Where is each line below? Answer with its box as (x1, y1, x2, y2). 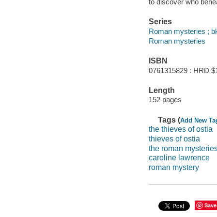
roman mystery (148, 163, 199, 171)
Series (148, 17, 172, 26)
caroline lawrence (148, 154, 210, 162)
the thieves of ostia (148, 125, 213, 134)
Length (148, 86, 175, 94)
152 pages (148, 95, 182, 104)
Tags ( (158, 115, 181, 124)
